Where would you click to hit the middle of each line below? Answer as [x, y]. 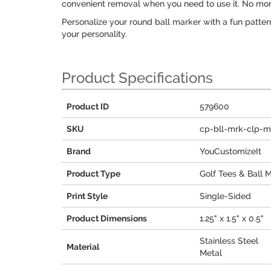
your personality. [94, 34]
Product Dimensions [107, 218]
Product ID [88, 106]
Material [83, 247]
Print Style [87, 196]
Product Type [93, 174]
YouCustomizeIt [230, 151]
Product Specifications [137, 78]
